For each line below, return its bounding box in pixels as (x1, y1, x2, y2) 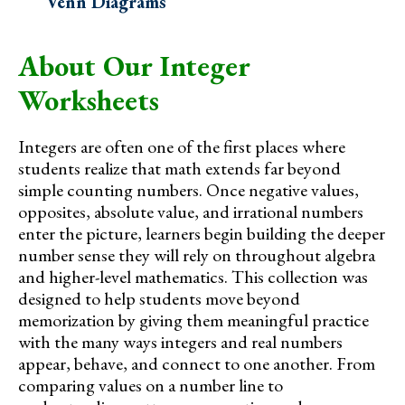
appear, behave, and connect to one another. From (18, 352, 375, 376)
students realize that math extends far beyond (18, 156, 341, 181)
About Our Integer (18, 47, 250, 86)
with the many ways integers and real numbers (18, 330, 343, 354)
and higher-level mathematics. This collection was (18, 265, 368, 289)
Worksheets (18, 81, 159, 120)
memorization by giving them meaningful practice (18, 308, 369, 333)
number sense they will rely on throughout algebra (18, 243, 375, 268)
